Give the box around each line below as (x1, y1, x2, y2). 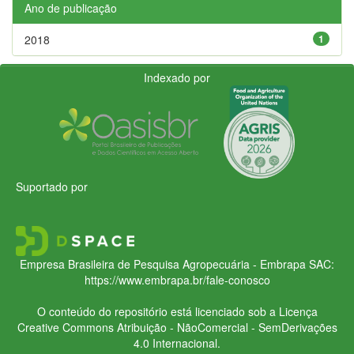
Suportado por (16, 178, 88, 194)
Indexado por (144, 69, 210, 85)
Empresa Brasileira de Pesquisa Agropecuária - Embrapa (20, 255, 306, 272)
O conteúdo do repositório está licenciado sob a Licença (36, 303, 318, 319)
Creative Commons (17, 318, 114, 335)
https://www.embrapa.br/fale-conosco (84, 271, 270, 288)
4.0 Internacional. (134, 334, 220, 351)
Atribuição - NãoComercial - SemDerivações (113, 318, 337, 335)
